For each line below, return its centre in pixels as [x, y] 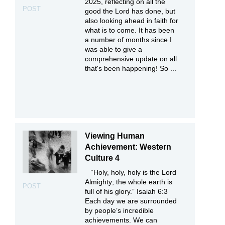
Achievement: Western [128, 147]
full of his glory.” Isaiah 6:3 [127, 192]
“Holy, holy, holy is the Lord [131, 173]
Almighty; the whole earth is [129, 182]
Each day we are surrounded [131, 201]
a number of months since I [129, 40]
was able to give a [114, 49]
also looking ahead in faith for [132, 21]
